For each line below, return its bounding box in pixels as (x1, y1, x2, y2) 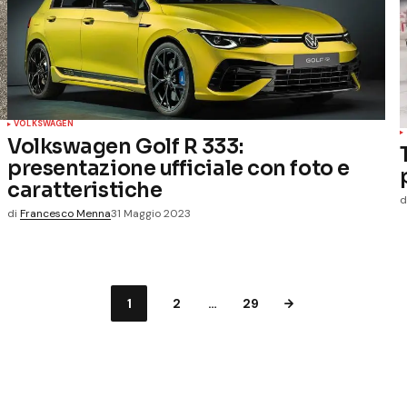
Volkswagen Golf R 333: (7, 134, 243, 160)
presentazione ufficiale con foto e (7, 155, 350, 182)
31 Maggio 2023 (111, 206, 191, 222)
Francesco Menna (20, 206, 111, 222)
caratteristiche (7, 177, 163, 203)
